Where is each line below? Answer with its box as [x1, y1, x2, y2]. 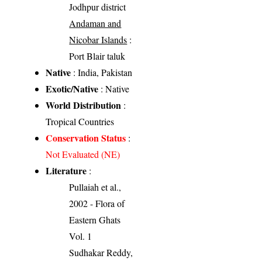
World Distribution [46, 98, 122, 112]
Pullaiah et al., [69, 181, 122, 194]
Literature [46, 164, 87, 178]
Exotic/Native [46, 82, 99, 96]
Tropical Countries [46, 115, 115, 128]
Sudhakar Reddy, [69, 246, 133, 259]
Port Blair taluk [69, 50, 126, 63]
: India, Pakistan [71, 66, 133, 79]
